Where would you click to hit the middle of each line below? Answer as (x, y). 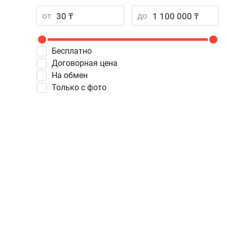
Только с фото (81, 87)
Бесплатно (74, 51)
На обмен (72, 75)
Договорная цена (88, 63)
